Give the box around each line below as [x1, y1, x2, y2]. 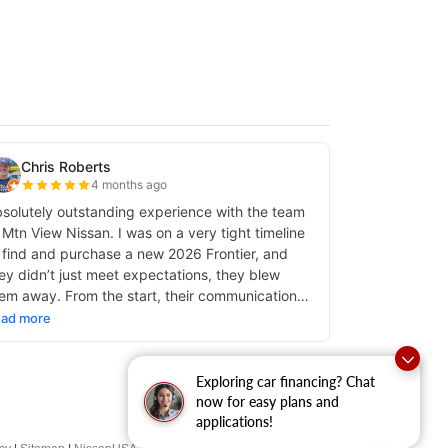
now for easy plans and [196, 393, 339, 410]
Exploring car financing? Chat [196, 373, 375, 390]
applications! [196, 413, 273, 430]
